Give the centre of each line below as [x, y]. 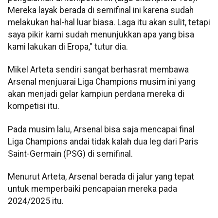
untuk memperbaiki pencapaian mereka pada [92, 189]
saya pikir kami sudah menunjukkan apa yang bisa [101, 34]
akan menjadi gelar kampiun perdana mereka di [96, 94]
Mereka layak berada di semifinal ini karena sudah [101, 10]
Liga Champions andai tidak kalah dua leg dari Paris [103, 141]
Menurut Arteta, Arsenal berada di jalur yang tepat [101, 177]
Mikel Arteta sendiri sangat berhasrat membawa [98, 70]
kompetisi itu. [34, 106]
